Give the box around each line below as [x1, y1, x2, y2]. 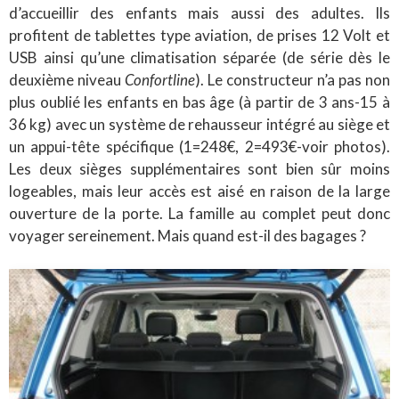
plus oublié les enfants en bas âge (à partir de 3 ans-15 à [9, 93, 390, 112]
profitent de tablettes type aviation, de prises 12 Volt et [9, 26, 390, 45]
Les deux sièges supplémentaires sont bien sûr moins [9, 159, 390, 179]
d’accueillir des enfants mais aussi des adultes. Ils [9, 4, 390, 23]
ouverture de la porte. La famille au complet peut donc [9, 204, 390, 224]
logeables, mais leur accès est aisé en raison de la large [9, 182, 390, 201]
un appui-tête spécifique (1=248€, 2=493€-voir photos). [9, 137, 390, 157]
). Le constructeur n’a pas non [195, 70, 390, 90]
